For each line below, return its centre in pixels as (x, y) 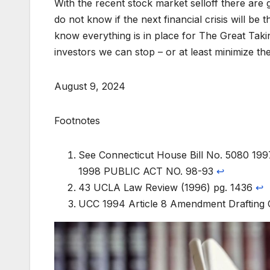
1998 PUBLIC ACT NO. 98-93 (147, 171)
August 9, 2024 (90, 86)
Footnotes (77, 120)
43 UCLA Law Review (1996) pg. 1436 (167, 187)
